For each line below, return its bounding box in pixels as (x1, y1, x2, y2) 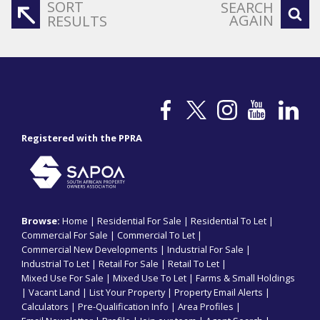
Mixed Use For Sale (21, 271, 104, 285)
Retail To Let (168, 257, 219, 271)
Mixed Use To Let (113, 271, 186, 285)
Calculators (21, 300, 69, 314)
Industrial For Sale (167, 243, 244, 256)
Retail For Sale (99, 257, 159, 271)
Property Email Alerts (174, 286, 263, 299)
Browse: (21, 214, 60, 228)
